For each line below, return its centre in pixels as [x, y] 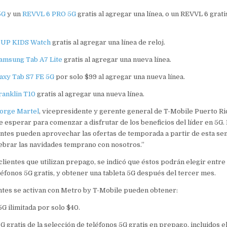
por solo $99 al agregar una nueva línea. [119, 77]
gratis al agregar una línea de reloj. [108, 42]
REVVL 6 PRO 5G [49, 14]
